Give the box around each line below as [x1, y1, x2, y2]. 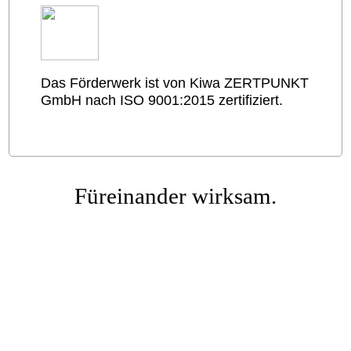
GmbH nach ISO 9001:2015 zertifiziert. [41, 92, 284, 109]
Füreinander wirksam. [74, 183, 277, 209]
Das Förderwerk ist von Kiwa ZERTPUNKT [41, 75, 309, 92]
